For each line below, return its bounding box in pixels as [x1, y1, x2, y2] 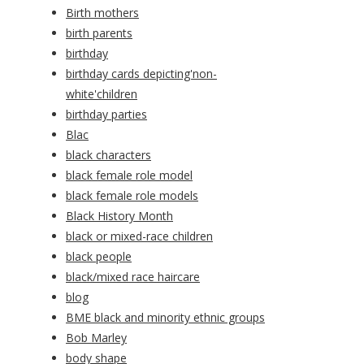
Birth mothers [66, 5, 139, 21]
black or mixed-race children [66, 228, 213, 245]
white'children [66, 86, 137, 102]
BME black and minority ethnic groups [66, 310, 265, 326]
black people [66, 249, 132, 265]
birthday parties [66, 106, 147, 123]
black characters [66, 147, 151, 163]
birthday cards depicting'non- [66, 66, 217, 82]
